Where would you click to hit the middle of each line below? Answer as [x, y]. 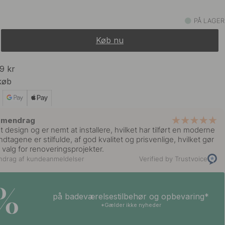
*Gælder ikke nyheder [131, 205]
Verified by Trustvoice [173, 159]
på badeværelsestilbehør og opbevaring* [131, 197]
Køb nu [109, 40]
